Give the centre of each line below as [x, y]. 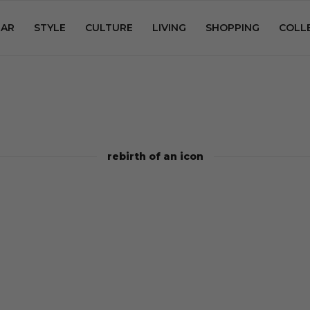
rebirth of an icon [155, 156]
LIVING [169, 28]
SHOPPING [232, 28]
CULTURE [109, 28]
